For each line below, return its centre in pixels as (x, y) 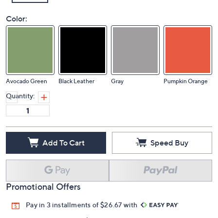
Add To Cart (63, 142)
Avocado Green (27, 81)
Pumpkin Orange (186, 81)
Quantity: (20, 96)
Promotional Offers (43, 187)
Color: (17, 18)
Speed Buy (169, 142)
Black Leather (76, 81)
